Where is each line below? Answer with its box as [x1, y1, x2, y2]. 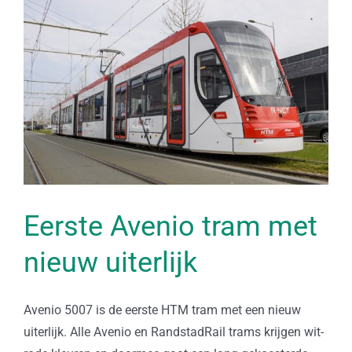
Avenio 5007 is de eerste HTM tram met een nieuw [23, 302, 301, 318]
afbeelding [23, 38, 82, 53]
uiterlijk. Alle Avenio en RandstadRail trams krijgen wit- [23, 324, 324, 340]
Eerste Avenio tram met [24, 210, 317, 244]
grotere [23, 16, 61, 31]
